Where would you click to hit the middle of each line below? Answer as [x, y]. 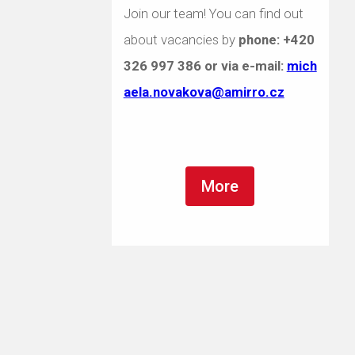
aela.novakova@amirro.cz [204, 92]
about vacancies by [181, 40]
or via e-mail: [244, 66]
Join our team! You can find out [213, 13]
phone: [260, 40]
